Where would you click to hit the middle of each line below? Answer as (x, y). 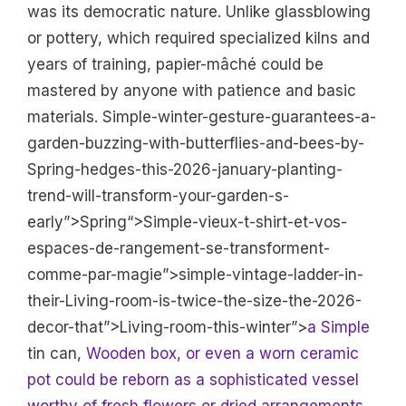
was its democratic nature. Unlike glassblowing (199, 12)
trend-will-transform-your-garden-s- (158, 196)
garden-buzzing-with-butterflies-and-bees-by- (196, 144)
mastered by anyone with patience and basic (192, 91)
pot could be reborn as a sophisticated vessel (193, 380)
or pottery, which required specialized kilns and (198, 39)
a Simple (338, 328)
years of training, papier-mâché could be (175, 65)
